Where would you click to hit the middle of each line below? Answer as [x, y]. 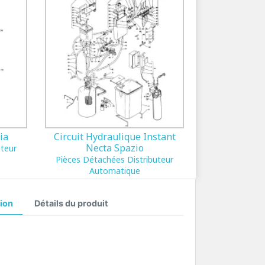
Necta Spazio [114, 148]
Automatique [114, 171]
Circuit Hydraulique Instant [114, 137]
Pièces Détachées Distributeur [114, 159]
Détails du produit [71, 203]
